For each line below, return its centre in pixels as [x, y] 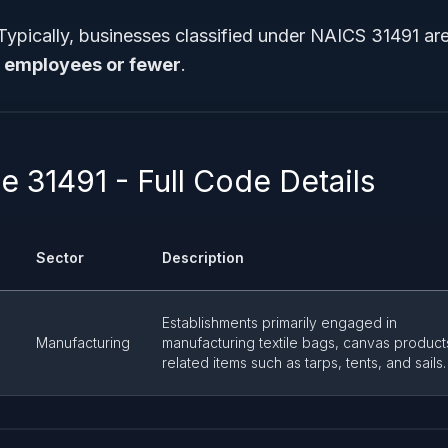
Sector [60, 257]
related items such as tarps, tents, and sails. [304, 362]
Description [203, 257]
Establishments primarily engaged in [279, 322]
